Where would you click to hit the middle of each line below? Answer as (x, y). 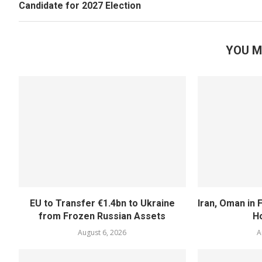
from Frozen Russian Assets (102, 216)
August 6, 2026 (102, 233)
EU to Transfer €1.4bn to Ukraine (102, 204)
